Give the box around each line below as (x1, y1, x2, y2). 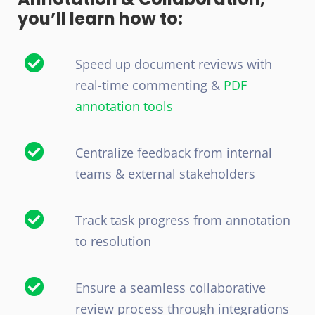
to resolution (75, 233, 151, 250)
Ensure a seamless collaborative (75, 279, 266, 296)
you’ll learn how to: (18, 7, 183, 30)
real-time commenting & (75, 77, 224, 94)
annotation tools (75, 98, 173, 115)
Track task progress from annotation (75, 212, 290, 229)
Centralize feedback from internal (75, 144, 272, 161)
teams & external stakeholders (75, 165, 255, 182)
